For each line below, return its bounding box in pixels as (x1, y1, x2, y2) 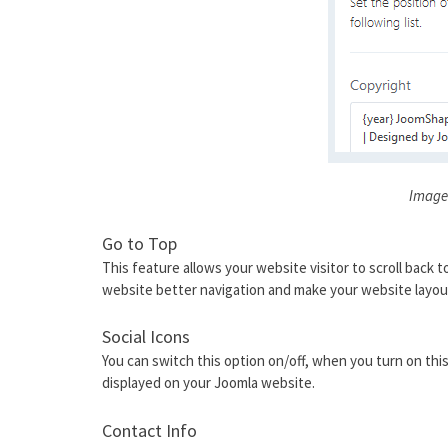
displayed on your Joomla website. (102, 373, 315, 392)
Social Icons (102, 325, 190, 348)
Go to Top (102, 231, 177, 255)
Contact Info (102, 418, 197, 442)
